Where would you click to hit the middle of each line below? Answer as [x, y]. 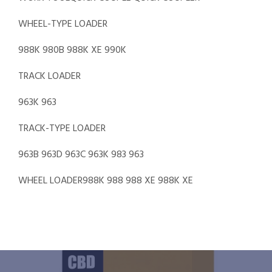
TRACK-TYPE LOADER [62, 129]
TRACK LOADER [49, 76]
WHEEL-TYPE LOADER [63, 24]
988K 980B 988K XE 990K [72, 50]
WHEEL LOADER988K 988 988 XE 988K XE [106, 181]
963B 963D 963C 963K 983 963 [81, 155]
